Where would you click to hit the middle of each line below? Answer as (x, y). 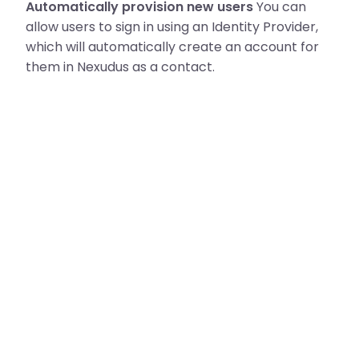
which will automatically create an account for (172, 47)
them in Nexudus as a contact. (120, 67)
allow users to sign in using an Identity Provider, (172, 27)
